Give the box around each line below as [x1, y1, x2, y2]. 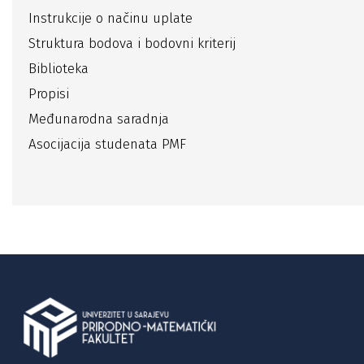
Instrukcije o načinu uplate [28, 10, 193, 27]
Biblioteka [28, 60, 89, 77]
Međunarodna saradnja [28, 110, 169, 128]
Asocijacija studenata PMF [28, 136, 186, 153]
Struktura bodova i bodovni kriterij [28, 35, 236, 52]
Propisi [28, 85, 69, 102]
